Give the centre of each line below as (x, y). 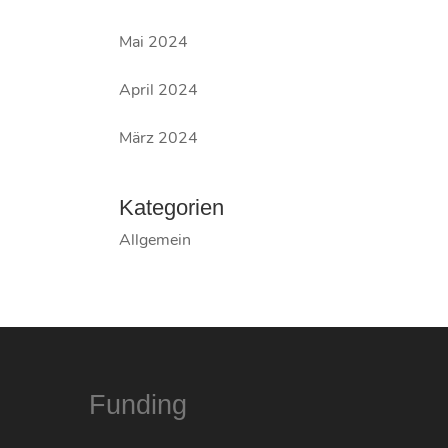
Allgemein (155, 240)
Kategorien (172, 207)
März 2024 (159, 138)
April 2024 (159, 90)
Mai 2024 (154, 42)
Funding (138, 404)
